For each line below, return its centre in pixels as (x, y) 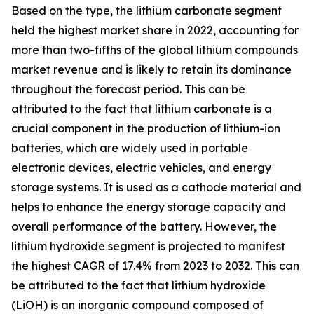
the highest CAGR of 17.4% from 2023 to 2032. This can (155, 266)
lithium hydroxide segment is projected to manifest (148, 246)
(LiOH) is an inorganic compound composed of (137, 305)
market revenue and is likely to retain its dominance (151, 70)
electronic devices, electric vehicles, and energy (141, 168)
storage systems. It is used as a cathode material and (156, 187)
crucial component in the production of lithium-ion (146, 129)
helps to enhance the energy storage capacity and (149, 207)
